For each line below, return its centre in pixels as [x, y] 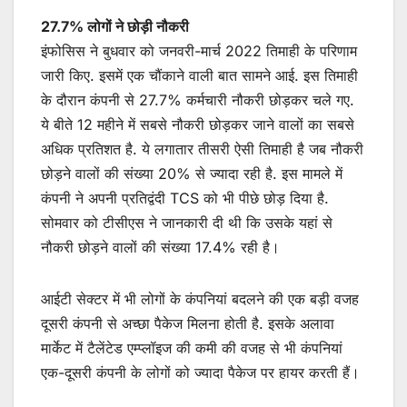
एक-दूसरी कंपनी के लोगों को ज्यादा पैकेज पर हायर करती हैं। [200, 372]
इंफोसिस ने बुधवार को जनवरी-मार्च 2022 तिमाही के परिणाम [199, 50]
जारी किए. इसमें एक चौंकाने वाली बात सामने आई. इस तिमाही [199, 75]
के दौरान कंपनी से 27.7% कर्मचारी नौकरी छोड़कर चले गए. [198, 99]
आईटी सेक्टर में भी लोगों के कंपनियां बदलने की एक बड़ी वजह [200, 298]
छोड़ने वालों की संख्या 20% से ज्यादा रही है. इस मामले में [192, 173]
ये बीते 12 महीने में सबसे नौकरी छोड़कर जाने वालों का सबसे [198, 124]
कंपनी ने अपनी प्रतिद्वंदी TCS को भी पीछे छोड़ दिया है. [185, 198]
